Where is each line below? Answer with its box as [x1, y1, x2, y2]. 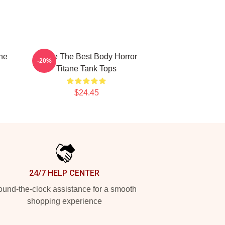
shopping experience [27, 197, 102, 205]
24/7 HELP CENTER [29, 168, 99, 178]
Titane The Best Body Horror [36, 52, 137, 61]
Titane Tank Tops [56, 64, 117, 73]
